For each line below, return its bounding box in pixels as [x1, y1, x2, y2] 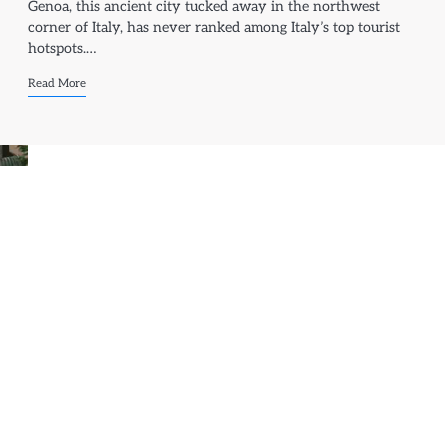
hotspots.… [28, 39, 97, 57]
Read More [28, 75, 87, 90]
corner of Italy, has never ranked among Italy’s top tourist [28, 18, 401, 36]
